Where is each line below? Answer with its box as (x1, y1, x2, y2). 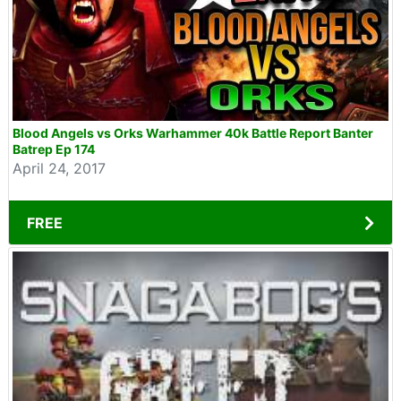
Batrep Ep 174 (13, 141, 95, 157)
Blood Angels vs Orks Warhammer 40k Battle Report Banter (13, 125, 373, 141)
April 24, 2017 (13, 159, 106, 177)
